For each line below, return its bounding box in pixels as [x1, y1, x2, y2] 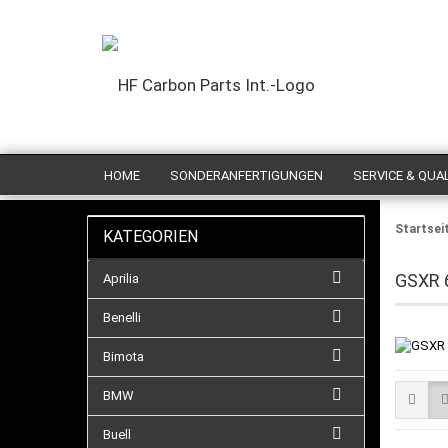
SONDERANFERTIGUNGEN [170, 168, 323, 183]
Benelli [103, 310, 141, 325]
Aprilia [103, 271, 139, 286]
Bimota [103, 349, 144, 364]
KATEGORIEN [103, 227, 198, 246]
